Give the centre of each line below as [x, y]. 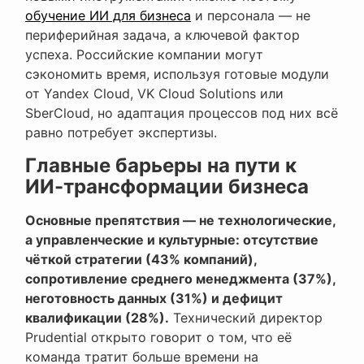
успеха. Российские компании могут [144, 55]
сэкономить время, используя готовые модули [177, 74]
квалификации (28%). [97, 318]
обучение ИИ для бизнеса [108, 16]
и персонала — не [251, 16]
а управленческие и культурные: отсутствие [172, 240]
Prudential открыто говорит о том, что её [158, 338]
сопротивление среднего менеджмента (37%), [180, 279]
